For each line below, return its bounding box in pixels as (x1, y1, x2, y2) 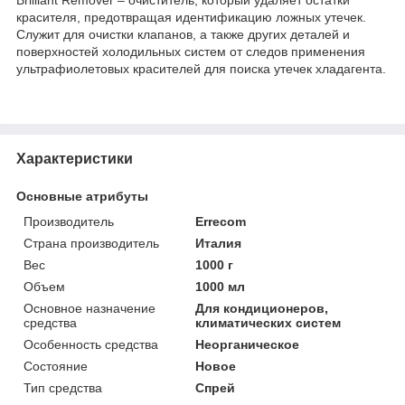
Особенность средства (24, 336, 158, 352)
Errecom (195, 213, 247, 229)
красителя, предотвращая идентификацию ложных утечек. (16, 9, 366, 24)
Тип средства (24, 380, 102, 395)
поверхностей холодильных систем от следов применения (16, 43, 365, 59)
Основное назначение (24, 300, 155, 316)
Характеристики (16, 150, 133, 166)
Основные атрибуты (16, 188, 148, 203)
